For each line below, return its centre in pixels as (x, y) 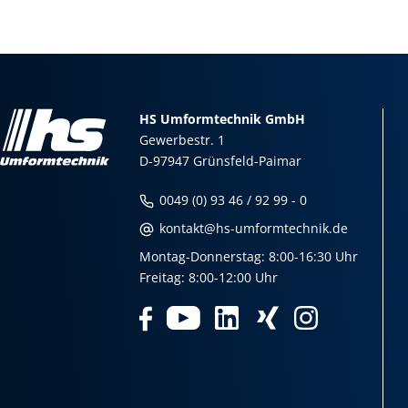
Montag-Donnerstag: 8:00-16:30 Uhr (249, 256)
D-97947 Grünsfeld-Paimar (221, 161)
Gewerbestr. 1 (183, 140)
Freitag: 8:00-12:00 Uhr (211, 277)
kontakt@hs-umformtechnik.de (252, 228)
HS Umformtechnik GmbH (223, 119)
